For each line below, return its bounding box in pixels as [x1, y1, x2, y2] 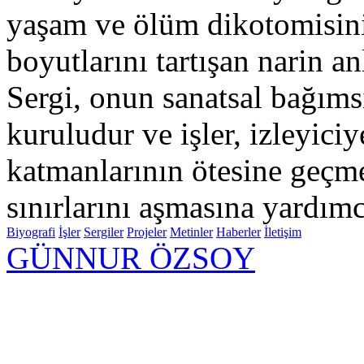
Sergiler [84, 225, 123, 239]
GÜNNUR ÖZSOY [6, 240, 255, 275]
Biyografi [6, 225, 55, 239]
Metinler [170, 225, 213, 239]
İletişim [264, 225, 301, 239]
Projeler [127, 225, 167, 239]
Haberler [216, 225, 261, 239]
